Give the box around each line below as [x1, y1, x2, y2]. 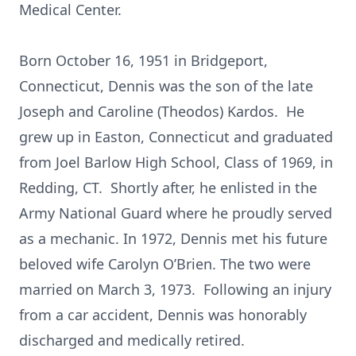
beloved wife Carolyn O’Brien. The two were [19, 254, 311, 273]
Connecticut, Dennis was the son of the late [19, 76, 313, 95]
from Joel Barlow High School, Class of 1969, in [19, 153, 333, 172]
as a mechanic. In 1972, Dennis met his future [19, 229, 327, 248]
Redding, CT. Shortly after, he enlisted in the [19, 178, 317, 197]
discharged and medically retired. [19, 331, 245, 350]
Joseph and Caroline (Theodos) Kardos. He [19, 102, 304, 121]
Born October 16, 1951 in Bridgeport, [19, 51, 268, 70]
